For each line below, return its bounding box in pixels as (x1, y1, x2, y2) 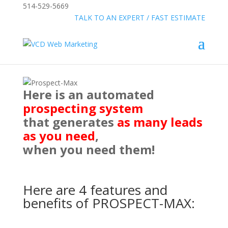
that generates (22, 113, 117, 130)
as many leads (117, 113, 203, 130)
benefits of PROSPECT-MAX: (22, 194, 195, 212)
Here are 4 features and (22, 181, 167, 199)
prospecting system (22, 100, 143, 117)
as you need (22, 127, 95, 144)
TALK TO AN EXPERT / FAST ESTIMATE (74, 13, 206, 22)
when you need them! (22, 141, 155, 158)
